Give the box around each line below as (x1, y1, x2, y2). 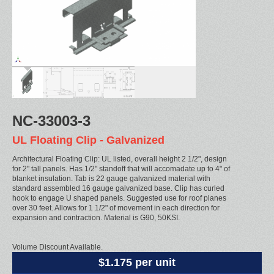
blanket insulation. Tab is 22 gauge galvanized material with (12, 174, 210, 183)
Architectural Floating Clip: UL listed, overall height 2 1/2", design (12, 154, 227, 163)
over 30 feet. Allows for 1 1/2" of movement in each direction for (12, 203, 220, 212)
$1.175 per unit (98, 256, 176, 268)
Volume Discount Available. (12, 242, 103, 251)
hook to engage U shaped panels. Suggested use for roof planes (12, 193, 226, 202)
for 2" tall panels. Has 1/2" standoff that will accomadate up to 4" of (12, 164, 230, 173)
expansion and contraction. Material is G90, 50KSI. (12, 213, 180, 222)
